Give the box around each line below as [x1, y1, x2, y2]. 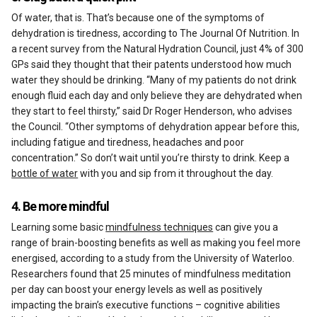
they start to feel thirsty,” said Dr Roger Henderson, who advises [11, 105, 293, 117]
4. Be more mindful [11, 199, 110, 214]
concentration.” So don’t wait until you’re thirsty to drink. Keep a [11, 152, 290, 163]
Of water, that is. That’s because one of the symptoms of [11, 12, 265, 23]
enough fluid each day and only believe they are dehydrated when [11, 90, 303, 101]
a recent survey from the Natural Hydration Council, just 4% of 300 [11, 43, 304, 54]
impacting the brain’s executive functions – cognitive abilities [11, 299, 281, 311]
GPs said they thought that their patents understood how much [11, 59, 292, 70]
